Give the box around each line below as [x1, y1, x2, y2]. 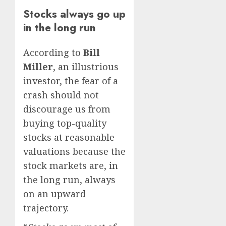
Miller [23, 60, 53, 73]
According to [23, 46, 83, 59]
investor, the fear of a [23, 74, 118, 87]
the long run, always [23, 173, 116, 186]
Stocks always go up [23, 6, 126, 22]
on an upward [23, 187, 86, 200]
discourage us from [23, 102, 110, 115]
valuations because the [23, 145, 126, 157]
